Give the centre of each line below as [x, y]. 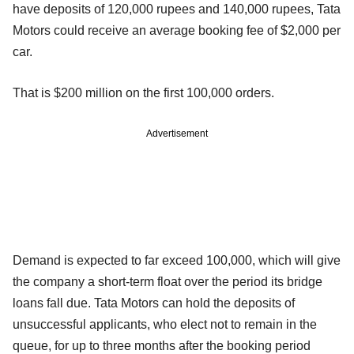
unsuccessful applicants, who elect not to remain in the [165, 325]
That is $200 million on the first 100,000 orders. [143, 93]
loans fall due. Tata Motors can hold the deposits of [154, 303]
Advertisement [177, 134]
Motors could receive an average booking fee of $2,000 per [177, 31]
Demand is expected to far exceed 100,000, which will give [177, 261]
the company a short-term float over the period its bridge [168, 282]
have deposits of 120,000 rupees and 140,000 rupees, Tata [177, 9]
